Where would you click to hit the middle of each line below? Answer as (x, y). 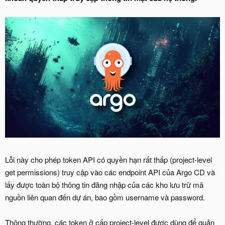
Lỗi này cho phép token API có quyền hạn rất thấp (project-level (108, 160)
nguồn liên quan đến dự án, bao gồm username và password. (105, 197)
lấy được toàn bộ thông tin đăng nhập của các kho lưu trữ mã (104, 185)
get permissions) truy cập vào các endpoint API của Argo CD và (110, 172)
